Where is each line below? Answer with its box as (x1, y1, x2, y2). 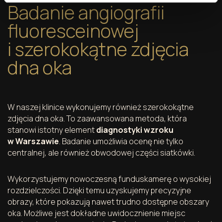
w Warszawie (7, 135, 59, 147)
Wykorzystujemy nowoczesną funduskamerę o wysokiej (7, 173, 211, 184)
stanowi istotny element (7, 124, 96, 135)
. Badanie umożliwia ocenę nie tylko (59, 135, 183, 147)
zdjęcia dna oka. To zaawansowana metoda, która (7, 112, 187, 124)
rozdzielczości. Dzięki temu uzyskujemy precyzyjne (7, 184, 191, 196)
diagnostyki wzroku (96, 124, 173, 135)
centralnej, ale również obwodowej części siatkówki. (7, 147, 195, 158)
